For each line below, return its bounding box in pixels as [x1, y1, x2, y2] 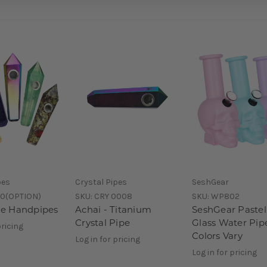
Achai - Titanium [75, 206, 151, 215]
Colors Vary [192, 232, 243, 241]
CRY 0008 [94, 191, 132, 201]
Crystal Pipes [75, 176, 127, 187]
